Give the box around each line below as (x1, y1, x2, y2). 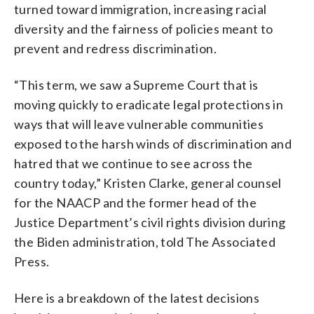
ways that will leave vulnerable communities (14, 116, 264, 132)
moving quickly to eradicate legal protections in (14, 96, 284, 112)
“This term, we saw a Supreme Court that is (14, 76, 259, 93)
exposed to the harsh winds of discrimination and (14, 135, 292, 151)
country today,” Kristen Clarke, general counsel (14, 175, 282, 191)
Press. (14, 253, 50, 269)
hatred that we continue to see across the (14, 155, 253, 171)
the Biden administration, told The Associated (14, 233, 275, 250)
